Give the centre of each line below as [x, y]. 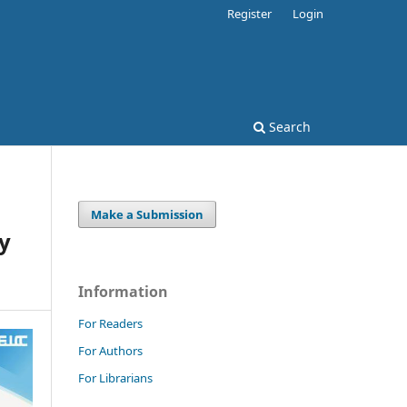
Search [288, 126]
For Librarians [115, 377]
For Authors [110, 350]
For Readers [110, 323]
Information [123, 291]
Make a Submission [148, 214]
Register [250, 13]
